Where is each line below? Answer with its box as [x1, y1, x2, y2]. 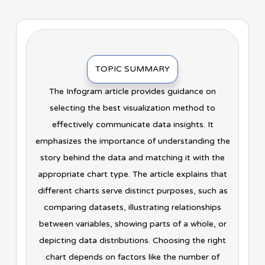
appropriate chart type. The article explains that [38, 169, 227, 180]
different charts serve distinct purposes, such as [37, 186, 228, 196]
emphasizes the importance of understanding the [35, 136, 230, 147]
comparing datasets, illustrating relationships [44, 202, 221, 213]
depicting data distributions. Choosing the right [39, 235, 226, 246]
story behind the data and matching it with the [40, 153, 225, 163]
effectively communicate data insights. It [51, 119, 214, 130]
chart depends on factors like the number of [46, 252, 219, 263]
